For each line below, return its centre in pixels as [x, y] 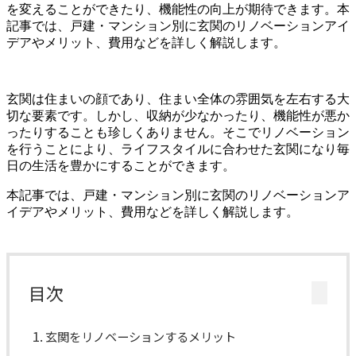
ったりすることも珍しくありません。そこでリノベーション [178, 132]
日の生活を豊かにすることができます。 [121, 165]
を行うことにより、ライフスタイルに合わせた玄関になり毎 [178, 149]
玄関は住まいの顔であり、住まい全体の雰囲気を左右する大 [178, 99]
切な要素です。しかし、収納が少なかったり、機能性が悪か [178, 115]
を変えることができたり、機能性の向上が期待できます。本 [178, 9]
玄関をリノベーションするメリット [140, 336]
